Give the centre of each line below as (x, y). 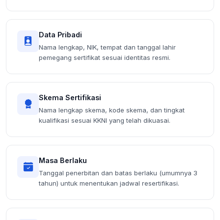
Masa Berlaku (63, 160)
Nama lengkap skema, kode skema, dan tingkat (112, 110)
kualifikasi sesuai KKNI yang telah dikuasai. (105, 120)
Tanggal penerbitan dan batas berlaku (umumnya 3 (118, 173)
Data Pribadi (60, 34)
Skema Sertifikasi (70, 97)
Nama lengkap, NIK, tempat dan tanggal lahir (107, 47)
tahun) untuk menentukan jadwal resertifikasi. (109, 183)
